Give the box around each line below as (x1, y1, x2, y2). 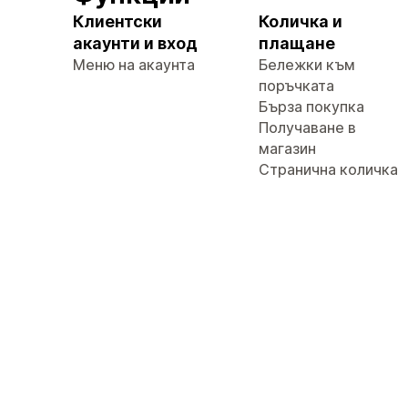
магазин (259, 139, 316, 158)
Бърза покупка (259, 97, 364, 116)
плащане (259, 34, 335, 53)
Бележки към (259, 56, 355, 74)
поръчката (259, 76, 334, 95)
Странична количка (259, 160, 398, 178)
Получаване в (259, 118, 356, 137)
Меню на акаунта (73, 56, 195, 74)
